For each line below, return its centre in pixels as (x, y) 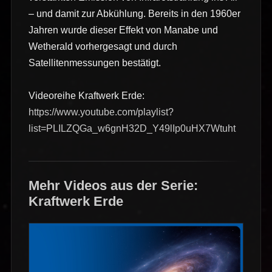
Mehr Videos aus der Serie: (113, 185)
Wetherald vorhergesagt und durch (103, 46)
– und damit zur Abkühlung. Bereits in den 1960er (134, 13)
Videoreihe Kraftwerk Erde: (86, 95)
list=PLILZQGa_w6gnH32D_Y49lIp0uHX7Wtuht (132, 128)
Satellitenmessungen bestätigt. (94, 63)
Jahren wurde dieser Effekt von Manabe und (123, 30)
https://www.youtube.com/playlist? (101, 112)
